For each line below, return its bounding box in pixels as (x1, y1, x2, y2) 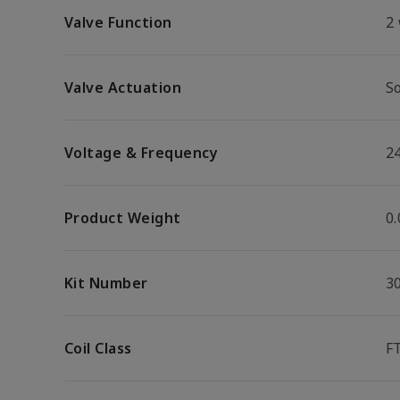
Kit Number (64, 273, 148, 293)
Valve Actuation (64, 78, 182, 97)
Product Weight (64, 208, 181, 228)
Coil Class (64, 338, 132, 358)
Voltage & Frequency (64, 143, 219, 162)
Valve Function (64, 12, 172, 32)
